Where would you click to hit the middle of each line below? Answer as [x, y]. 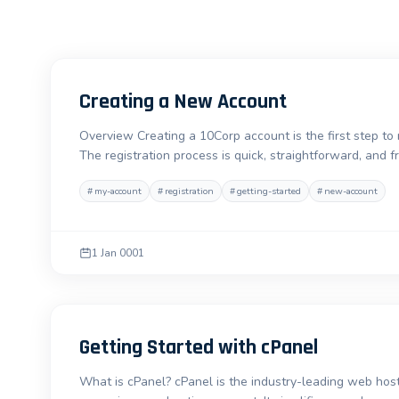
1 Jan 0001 [118, 253]
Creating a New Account [183, 102]
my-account [118, 191]
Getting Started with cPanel [199, 347]
